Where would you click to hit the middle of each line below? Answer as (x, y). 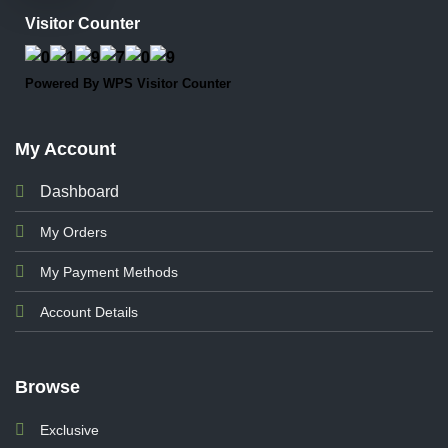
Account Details (88, 312)
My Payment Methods (108, 272)
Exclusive (69, 429)
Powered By (64, 84)
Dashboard (79, 192)
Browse (47, 386)
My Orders (73, 232)
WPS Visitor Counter (167, 84)
